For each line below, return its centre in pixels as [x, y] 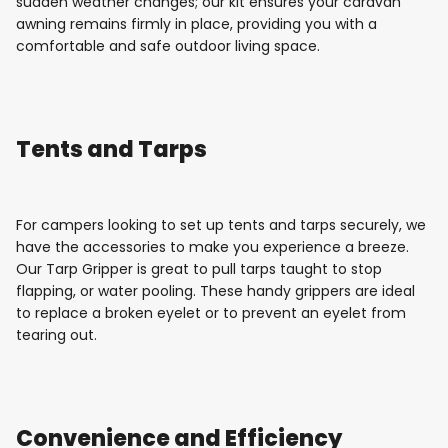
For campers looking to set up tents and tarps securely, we [221, 224]
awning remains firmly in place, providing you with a [196, 23]
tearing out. [56, 334]
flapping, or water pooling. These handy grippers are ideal [215, 290]
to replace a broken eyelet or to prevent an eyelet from [211, 312]
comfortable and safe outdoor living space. [168, 45]
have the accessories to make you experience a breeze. [212, 246]
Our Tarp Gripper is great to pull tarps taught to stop [199, 268]
